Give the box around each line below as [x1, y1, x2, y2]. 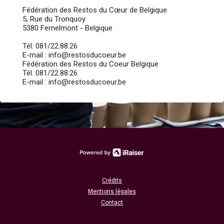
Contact [101, 199, 123, 206]
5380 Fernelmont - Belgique [22, 23, 112, 32]
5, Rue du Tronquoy [22, 14, 85, 23]
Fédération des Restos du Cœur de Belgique [22, 5, 167, 14]
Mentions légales [88, 188, 136, 195]
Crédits [102, 177, 122, 184]
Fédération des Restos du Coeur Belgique [22, 59, 158, 68]
